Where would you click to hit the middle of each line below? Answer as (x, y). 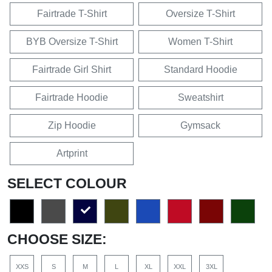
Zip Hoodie (72, 125)
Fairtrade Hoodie (72, 97)
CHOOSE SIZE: (57, 239)
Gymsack (200, 125)
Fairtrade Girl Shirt (72, 70)
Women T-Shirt (200, 42)
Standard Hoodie (200, 70)
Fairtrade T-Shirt (72, 14)
